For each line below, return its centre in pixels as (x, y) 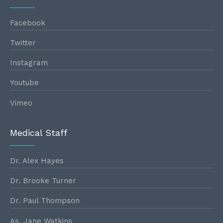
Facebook (28, 23)
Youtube (24, 83)
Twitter (23, 43)
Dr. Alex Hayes (37, 161)
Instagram (29, 63)
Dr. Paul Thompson (45, 201)
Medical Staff (39, 132)
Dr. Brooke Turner (43, 181)
